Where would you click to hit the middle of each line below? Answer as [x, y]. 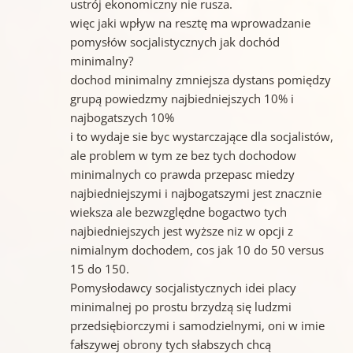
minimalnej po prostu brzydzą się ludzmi [180, 306]
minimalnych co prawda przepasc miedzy [182, 174]
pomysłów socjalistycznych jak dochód [175, 41]
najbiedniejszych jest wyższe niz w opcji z [181, 230]
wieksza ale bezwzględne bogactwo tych [178, 212]
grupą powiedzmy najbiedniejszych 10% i [182, 98]
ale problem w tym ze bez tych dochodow [183, 155]
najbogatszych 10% [122, 117]
